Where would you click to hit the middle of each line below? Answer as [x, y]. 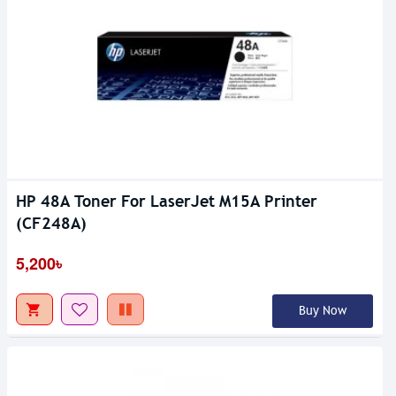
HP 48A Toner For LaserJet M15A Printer [167, 202]
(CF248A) [51, 224]
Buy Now [322, 311]
